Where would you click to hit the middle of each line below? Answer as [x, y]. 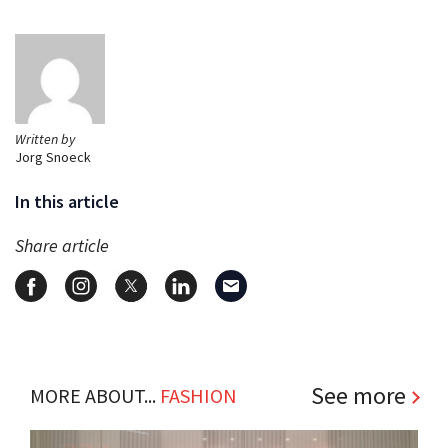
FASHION [198, 395]
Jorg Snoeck [53, 156]
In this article [67, 201]
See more [358, 395]
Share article [62, 245]
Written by [45, 138]
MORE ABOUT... [95, 395]
